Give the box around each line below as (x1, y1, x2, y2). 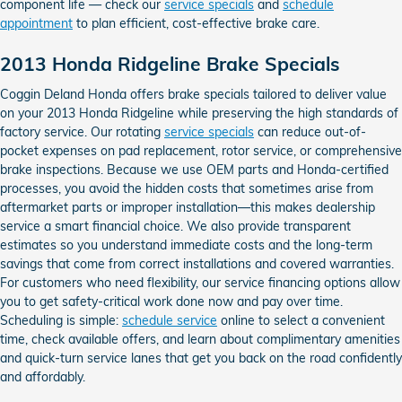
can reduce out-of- (254, 123, 366, 140)
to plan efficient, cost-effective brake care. (73, 15, 319, 31)
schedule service (122, 311, 217, 328)
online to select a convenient (217, 311, 385, 328)
